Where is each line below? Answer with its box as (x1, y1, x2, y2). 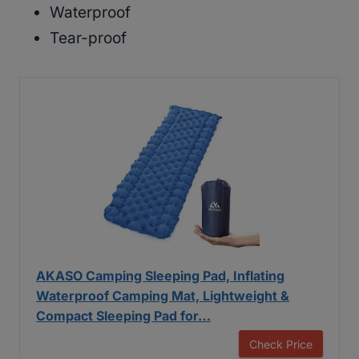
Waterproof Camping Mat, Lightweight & (36, 287, 289, 304)
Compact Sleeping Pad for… (36, 307, 211, 324)
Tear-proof (50, 28, 127, 47)
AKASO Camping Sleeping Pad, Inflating (36, 267, 284, 284)
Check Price (249, 337, 313, 351)
